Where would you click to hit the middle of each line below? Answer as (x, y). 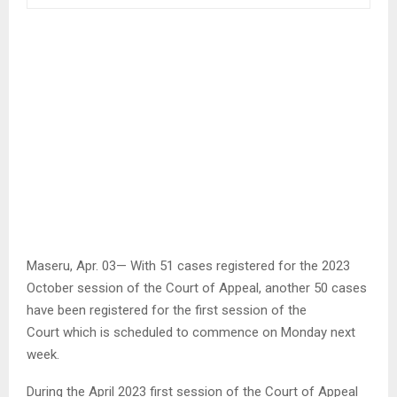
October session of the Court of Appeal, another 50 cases (197, 288)
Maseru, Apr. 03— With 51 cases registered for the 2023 (188, 265)
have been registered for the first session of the (167, 310)
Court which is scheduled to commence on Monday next (191, 332)
